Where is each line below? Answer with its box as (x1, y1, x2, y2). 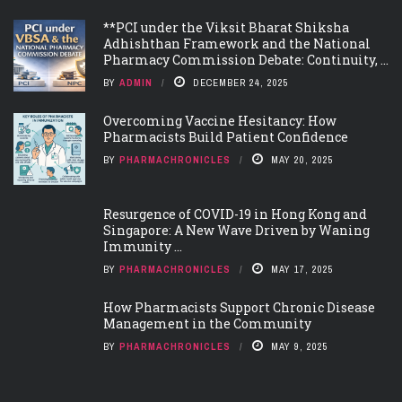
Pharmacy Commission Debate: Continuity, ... (103, 50, 389, 68)
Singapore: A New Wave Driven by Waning (103, 221, 370, 239)
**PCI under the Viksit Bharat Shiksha (103, 18, 349, 36)
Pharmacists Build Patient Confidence (103, 127, 348, 145)
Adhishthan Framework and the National (103, 34, 371, 52)
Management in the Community (103, 314, 311, 332)
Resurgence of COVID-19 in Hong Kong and (103, 205, 367, 223)
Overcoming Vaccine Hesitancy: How (103, 111, 336, 129)
